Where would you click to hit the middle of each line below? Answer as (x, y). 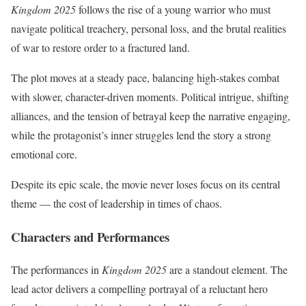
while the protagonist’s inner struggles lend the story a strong (141, 135)
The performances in (56, 270)
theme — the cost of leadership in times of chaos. (116, 203)
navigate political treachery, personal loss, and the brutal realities (149, 28)
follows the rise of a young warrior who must (173, 9)
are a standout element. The (227, 270)
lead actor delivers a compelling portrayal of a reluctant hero (139, 289)
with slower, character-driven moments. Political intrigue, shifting (150, 96)
